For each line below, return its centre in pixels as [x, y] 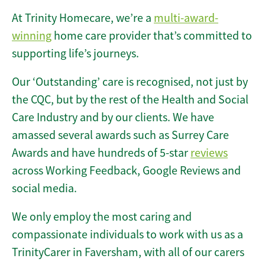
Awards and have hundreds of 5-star [101, 153]
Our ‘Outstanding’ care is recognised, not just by [130, 82]
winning [32, 36]
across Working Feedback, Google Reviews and [126, 171]
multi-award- [186, 18]
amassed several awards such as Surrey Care [120, 135]
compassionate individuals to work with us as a [127, 235]
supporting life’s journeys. [75, 54]
